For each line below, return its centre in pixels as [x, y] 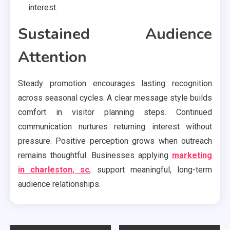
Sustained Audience [115, 34]
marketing [192, 155]
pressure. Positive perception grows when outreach [115, 141]
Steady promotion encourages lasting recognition [115, 83]
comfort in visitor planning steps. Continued [115, 112]
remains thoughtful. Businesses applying [95, 155]
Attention [52, 57]
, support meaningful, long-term [151, 169]
